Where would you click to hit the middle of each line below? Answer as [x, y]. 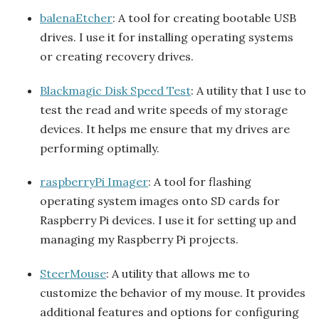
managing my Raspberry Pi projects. [139, 240]
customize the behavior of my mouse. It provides [173, 293]
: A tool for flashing [200, 182]
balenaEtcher [76, 17]
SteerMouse [73, 274]
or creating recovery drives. [117, 56]
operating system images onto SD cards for [160, 201]
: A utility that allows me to [178, 274]
